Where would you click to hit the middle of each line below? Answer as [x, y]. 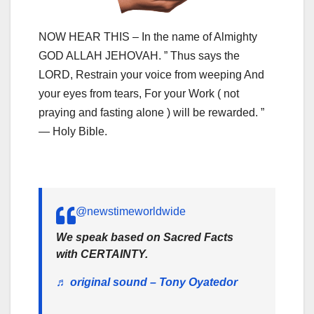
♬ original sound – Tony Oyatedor [147, 282]
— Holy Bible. [73, 131]
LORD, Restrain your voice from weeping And [151, 74]
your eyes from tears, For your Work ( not [139, 93]
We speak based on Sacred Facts [145, 237]
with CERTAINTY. [102, 254]
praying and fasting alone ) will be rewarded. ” [151, 112]
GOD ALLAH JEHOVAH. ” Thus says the [139, 55]
